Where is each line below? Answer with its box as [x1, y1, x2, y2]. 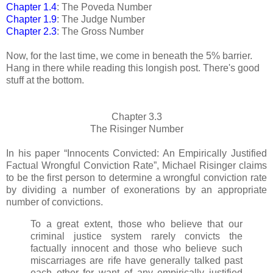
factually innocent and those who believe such [30, 243, 243, 253]
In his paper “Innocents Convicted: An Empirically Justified [6, 147, 267, 158]
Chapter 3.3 [111, 111, 162, 122]
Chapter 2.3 [6, 26, 57, 37]
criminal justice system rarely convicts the [30, 230, 243, 241]
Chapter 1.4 [6, 1, 57, 12]
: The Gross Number [57, 26, 144, 37]
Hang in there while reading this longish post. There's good [6, 62, 260, 73]
